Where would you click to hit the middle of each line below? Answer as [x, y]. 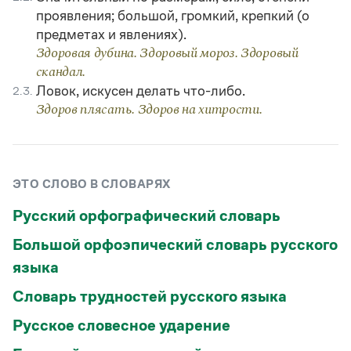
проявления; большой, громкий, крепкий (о [172, 16]
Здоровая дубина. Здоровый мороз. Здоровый [167, 53]
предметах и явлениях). [111, 34]
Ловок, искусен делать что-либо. [140, 91]
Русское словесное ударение [121, 325]
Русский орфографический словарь [147, 215]
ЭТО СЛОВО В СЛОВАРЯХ [92, 184]
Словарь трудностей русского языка [150, 296]
